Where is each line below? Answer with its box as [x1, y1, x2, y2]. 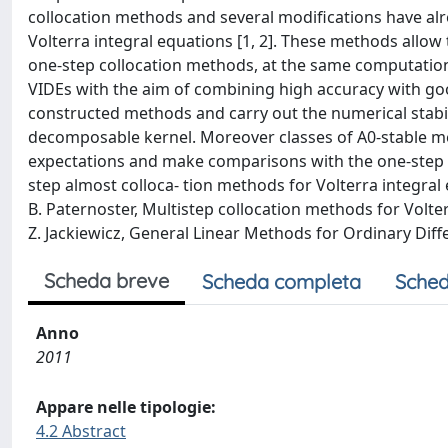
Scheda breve [44, 268, 169, 293]
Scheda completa [202, 269, 361, 294]
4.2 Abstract [36, 420, 126, 442]
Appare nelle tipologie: [36, 396, 216, 418]
